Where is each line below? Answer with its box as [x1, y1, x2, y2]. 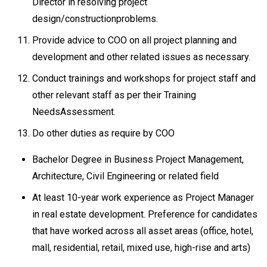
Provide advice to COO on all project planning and [32, 35, 237, 46]
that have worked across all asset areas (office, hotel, [32, 225, 253, 237]
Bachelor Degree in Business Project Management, [32, 154, 244, 165]
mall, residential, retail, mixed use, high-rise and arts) [32, 242, 253, 253]
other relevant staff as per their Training [32, 89, 196, 101]
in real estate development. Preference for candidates [32, 209, 257, 220]
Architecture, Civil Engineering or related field [32, 170, 219, 182]
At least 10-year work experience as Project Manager [32, 192, 254, 203]
